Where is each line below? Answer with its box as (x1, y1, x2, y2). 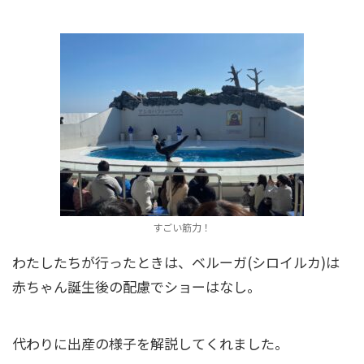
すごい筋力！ (153, 220, 211, 234)
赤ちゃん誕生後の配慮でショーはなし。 (12, 276, 261, 297)
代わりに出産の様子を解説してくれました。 (12, 333, 288, 353)
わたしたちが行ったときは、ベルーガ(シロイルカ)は (12, 252, 340, 272)
